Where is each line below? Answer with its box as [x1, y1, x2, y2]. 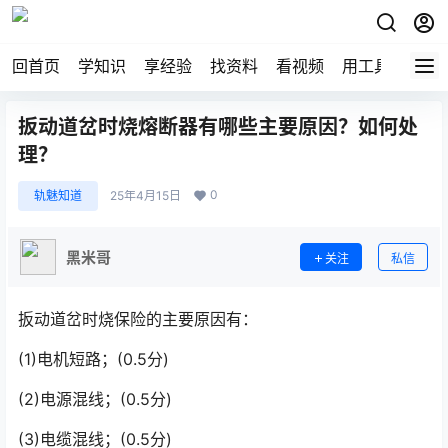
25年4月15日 [110, 188, 181, 203]
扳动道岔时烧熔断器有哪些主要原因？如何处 [18, 115, 418, 139]
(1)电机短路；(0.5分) [18, 349, 169, 369]
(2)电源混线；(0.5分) [18, 389, 172, 409]
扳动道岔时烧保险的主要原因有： [18, 309, 258, 329]
